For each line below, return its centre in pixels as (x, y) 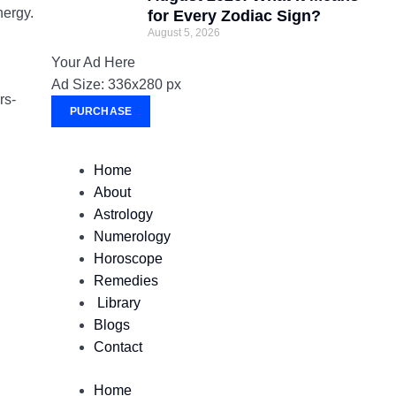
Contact (118, 347)
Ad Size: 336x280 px (116, 84)
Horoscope (128, 259)
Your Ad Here (93, 62)
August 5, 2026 (184, 33)
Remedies (126, 281)
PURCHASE (101, 111)
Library (117, 303)
